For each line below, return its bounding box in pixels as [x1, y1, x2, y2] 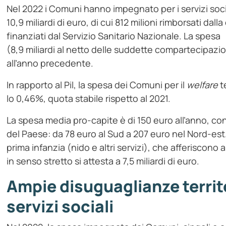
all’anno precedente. [7, 57, 94, 70]
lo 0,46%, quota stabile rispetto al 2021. [7, 92, 171, 105]
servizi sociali [7, 195, 114, 218]
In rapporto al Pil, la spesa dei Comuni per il [7, 79, 187, 91]
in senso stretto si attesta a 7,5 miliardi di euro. [7, 155, 200, 167]
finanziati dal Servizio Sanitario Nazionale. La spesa [7, 30, 221, 42]
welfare [187, 79, 218, 91]
